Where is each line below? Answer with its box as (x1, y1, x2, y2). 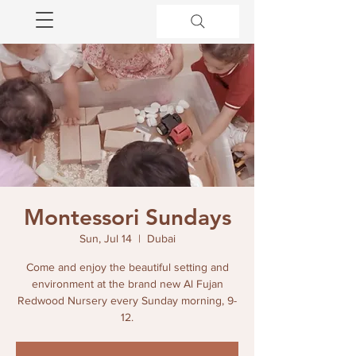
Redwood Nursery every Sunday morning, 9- (17, 294, 237, 307)
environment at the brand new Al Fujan (31, 277, 223, 290)
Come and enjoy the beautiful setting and (25, 261, 229, 273)
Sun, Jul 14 (79, 232, 132, 245)
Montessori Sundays (23, 203, 231, 230)
